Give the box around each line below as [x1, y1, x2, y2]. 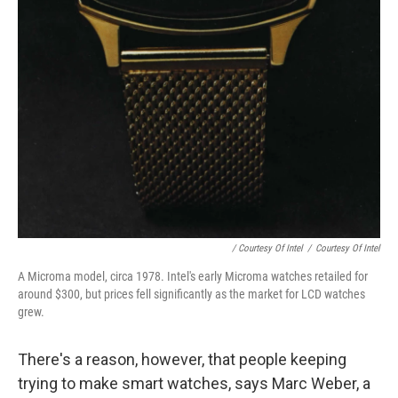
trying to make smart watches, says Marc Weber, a [18, 373, 370, 393]
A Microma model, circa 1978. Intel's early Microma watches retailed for [18, 268, 368, 283]
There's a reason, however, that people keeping [18, 349, 346, 369]
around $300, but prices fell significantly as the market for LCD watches [18, 286, 365, 301]
